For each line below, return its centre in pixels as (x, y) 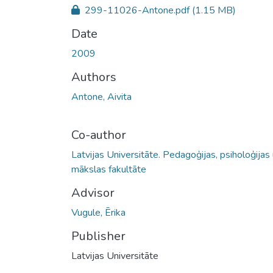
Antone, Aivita (101, 97)
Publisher (98, 236)
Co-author (99, 135)
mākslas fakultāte (109, 169)
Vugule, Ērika (98, 212)
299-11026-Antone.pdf (137, 10)
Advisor (93, 193)
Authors (94, 77)
